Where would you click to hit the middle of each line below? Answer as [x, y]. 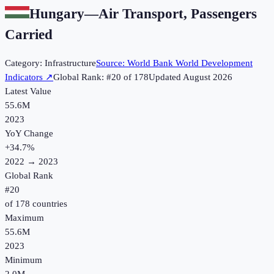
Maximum [24, 218]
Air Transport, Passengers [178, 13]
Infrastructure [70, 63]
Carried [29, 34]
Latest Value [28, 91]
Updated [166, 77]
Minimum [24, 260]
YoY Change [29, 134]
